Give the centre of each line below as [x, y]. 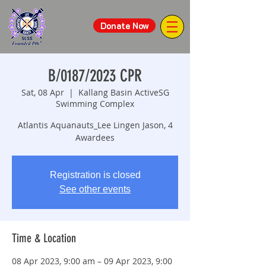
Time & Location [44, 238]
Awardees [95, 137]
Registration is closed [95, 175]
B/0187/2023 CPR [95, 76]
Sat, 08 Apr [42, 92]
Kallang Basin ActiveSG [123, 92]
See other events [95, 189]
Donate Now [124, 26]
